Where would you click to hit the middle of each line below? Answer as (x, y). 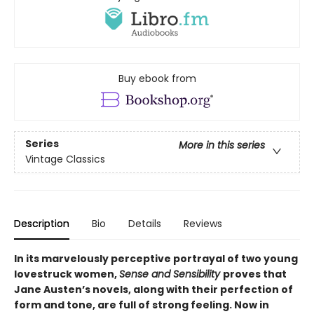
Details (145, 224)
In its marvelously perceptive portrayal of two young (156, 259)
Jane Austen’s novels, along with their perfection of (153, 290)
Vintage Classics (65, 159)
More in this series (222, 145)
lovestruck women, (67, 274)
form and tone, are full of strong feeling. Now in (142, 305)
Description (42, 224)
